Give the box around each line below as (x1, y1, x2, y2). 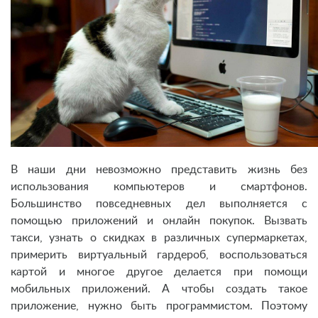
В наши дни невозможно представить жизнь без (11, 163, 307, 175)
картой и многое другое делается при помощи (11, 265, 307, 278)
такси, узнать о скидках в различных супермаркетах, (11, 231, 307, 243)
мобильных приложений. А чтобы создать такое (11, 283, 307, 295)
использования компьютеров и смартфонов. (11, 180, 307, 192)
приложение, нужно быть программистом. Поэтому (11, 300, 307, 312)
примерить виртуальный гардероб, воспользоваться (11, 248, 307, 261)
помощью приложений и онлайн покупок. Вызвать (11, 214, 307, 226)
